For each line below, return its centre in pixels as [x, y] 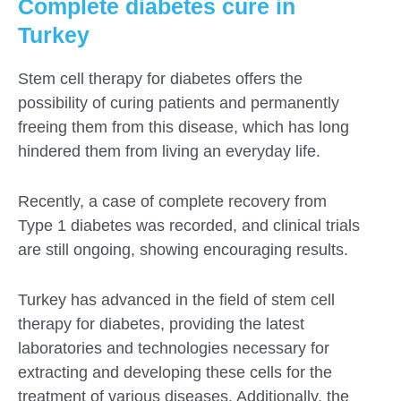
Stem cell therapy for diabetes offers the [160, 79]
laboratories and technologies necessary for [174, 348]
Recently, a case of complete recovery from [172, 202]
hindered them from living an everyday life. [169, 152]
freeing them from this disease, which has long [183, 128]
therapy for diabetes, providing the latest [161, 324]
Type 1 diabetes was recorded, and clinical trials [189, 226]
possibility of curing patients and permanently [179, 103]
